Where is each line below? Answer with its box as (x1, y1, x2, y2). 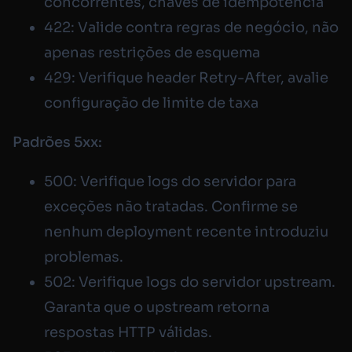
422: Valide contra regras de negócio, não (44, 18, 339, 36)
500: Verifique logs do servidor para (44, 172, 296, 190)
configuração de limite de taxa (44, 93, 258, 112)
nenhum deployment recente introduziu (44, 222, 328, 240)
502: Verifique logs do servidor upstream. (44, 273, 335, 291)
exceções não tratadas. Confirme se (44, 197, 298, 215)
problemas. (44, 247, 123, 266)
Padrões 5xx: (13, 133, 102, 151)
